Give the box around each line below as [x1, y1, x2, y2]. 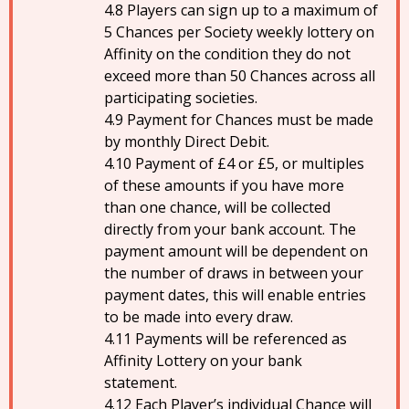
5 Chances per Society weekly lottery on [104, 22, 374, 42]
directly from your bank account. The [104, 219, 356, 239]
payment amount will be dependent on [104, 241, 368, 261]
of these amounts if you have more [104, 175, 344, 195]
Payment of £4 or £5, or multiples [135, 153, 364, 173]
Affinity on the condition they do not [104, 44, 351, 64]
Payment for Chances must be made [127, 110, 373, 130]
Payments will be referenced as [135, 329, 347, 349]
